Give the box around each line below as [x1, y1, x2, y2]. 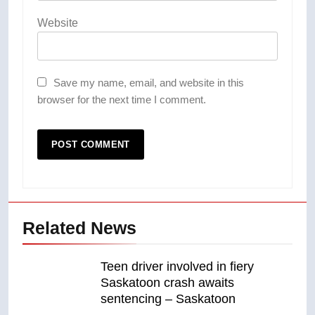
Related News [22, 218, 136, 238]
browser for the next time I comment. [37, 94, 206, 106]
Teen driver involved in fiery [101, 259, 254, 274]
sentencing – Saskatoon [101, 292, 236, 307]
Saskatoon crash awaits [101, 276, 234, 290]
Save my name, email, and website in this [53, 77, 244, 89]
